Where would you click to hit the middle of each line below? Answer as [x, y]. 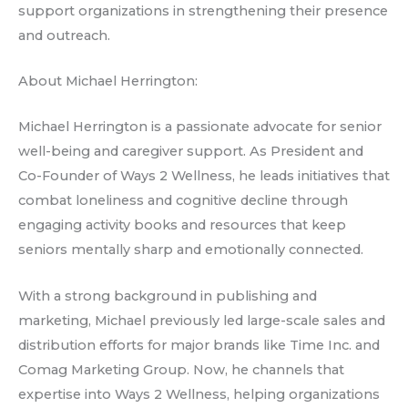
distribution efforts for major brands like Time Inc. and [199, 345]
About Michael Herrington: [108, 82]
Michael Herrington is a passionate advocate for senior [200, 127]
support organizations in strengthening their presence [203, 10]
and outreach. [64, 35]
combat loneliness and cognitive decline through [183, 201]
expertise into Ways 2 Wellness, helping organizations [199, 394]
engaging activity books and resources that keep [182, 225]
